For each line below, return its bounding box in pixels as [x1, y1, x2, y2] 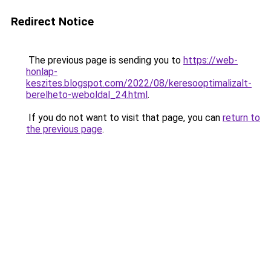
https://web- [183, 54, 238, 66]
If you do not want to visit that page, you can [26, 112, 223, 123]
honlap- [26, 66, 57, 77]
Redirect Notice [11, 15, 94, 28]
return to [223, 112, 260, 123]
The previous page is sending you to [26, 54, 183, 66]
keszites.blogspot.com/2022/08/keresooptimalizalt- [26, 77, 252, 89]
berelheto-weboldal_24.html [26, 89, 148, 100]
